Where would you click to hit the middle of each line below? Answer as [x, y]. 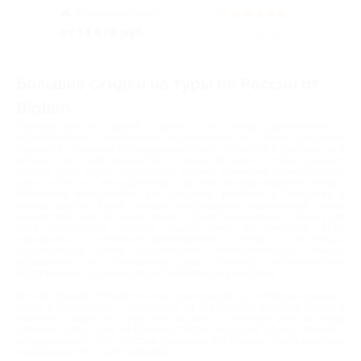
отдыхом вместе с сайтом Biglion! [93, 352]
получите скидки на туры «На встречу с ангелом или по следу [180, 318]
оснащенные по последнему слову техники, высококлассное [180, 261]
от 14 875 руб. [103, 32]
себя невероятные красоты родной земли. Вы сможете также [180, 228]
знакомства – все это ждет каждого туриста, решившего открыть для [180, 216]
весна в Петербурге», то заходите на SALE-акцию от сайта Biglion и [180, 307]
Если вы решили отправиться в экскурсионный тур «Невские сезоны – [180, 295]
